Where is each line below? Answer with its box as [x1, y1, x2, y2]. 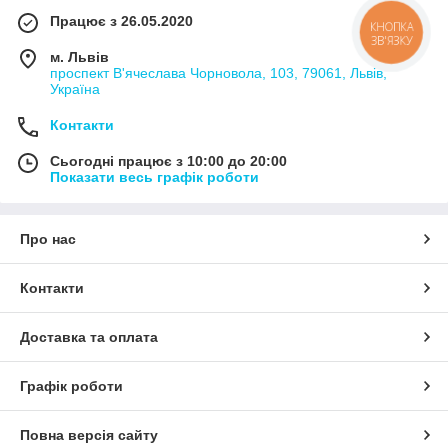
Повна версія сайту [20, 426, 158, 443]
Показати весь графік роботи [50, 168, 259, 185]
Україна [50, 80, 100, 97]
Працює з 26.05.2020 [50, 12, 193, 29]
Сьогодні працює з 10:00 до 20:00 [50, 152, 287, 169]
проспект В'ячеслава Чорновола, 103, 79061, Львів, [50, 64, 387, 81]
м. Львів [50, 48, 109, 65]
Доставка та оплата [20, 328, 158, 345]
